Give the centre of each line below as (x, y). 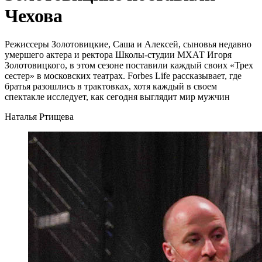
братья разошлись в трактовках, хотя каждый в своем (111, 87)
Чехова (34, 15)
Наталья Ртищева (39, 117)
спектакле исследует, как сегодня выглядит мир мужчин (117, 97)
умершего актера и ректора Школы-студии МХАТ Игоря (118, 55)
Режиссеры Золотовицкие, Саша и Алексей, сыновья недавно (128, 44)
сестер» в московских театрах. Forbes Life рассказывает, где (123, 76)
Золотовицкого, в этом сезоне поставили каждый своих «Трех (129, 65)
